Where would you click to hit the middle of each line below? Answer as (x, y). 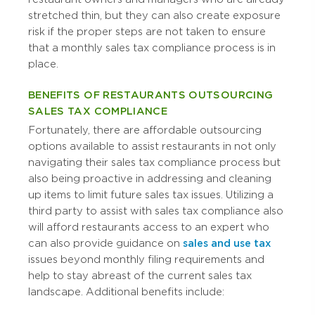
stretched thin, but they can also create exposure (154, 15)
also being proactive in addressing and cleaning (150, 179)
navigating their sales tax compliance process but (154, 163)
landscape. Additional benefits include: (126, 292)
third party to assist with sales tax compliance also (156, 211)
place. (43, 64)
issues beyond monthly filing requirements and (146, 260)
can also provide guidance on (105, 244)
